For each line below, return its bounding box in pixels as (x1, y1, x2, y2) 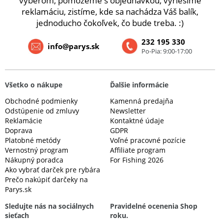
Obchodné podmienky (5, 96, 78, 106)
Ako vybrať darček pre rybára (5, 165, 100, 175)
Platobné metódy (5, 136, 60, 145)
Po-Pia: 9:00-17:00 (141, 47, 192, 56)
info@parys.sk (47, 41, 99, 52)
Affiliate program (110, 145, 165, 155)
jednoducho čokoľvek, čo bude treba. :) (36, 17, 184, 29)
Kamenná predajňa (110, 96, 173, 106)
